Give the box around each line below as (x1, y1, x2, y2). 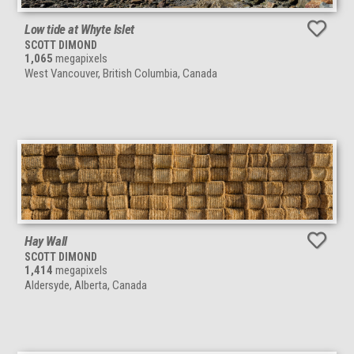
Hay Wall (24, 233, 67, 250)
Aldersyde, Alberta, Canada (24, 278, 147, 293)
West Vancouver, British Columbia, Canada (24, 66, 217, 81)
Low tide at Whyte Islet (24, 21, 134, 38)
